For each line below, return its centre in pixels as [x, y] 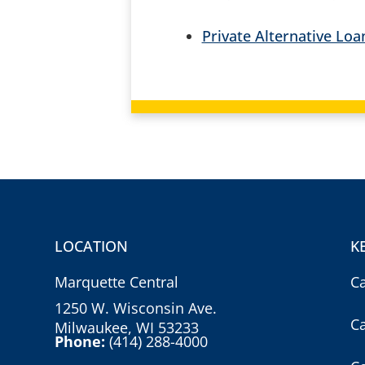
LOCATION [92, 246]
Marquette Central [117, 282]
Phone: [82, 342]
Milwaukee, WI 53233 [127, 328]
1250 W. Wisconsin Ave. [136, 308]
